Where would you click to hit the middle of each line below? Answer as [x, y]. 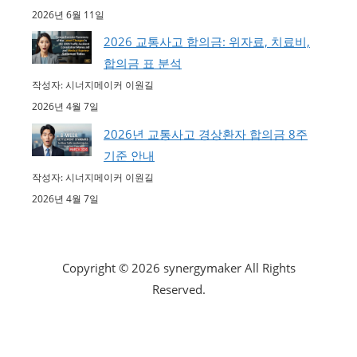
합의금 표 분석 [143, 63]
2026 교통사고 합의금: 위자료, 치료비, [207, 42]
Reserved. [178, 289]
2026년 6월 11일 [68, 14]
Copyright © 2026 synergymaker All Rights [178, 267]
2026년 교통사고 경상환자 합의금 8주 [206, 133]
